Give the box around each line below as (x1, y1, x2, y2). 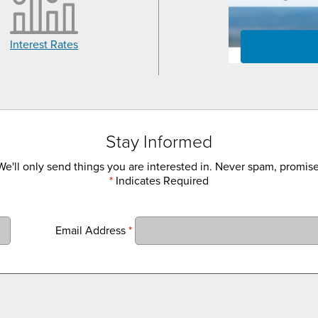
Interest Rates (10, 38, 78, 53)
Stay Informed (106, 131, 212, 153)
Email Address (55, 223, 129, 238)
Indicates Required (113, 174, 209, 189)
